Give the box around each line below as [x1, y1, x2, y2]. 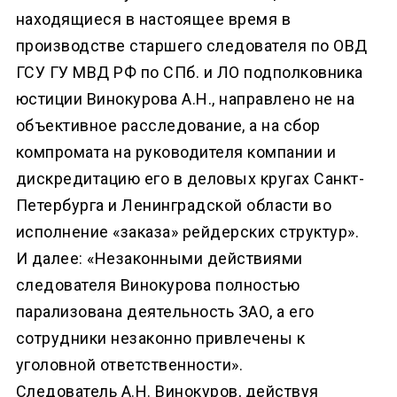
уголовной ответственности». [15, 354, 244, 374]
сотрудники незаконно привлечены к [15, 328, 306, 347]
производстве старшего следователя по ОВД [15, 35, 368, 55]
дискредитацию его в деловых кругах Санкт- [15, 168, 365, 188]
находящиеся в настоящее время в [15, 9, 292, 28]
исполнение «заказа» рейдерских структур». [15, 222, 360, 241]
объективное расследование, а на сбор [15, 115, 321, 135]
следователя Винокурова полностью [15, 275, 300, 294]
